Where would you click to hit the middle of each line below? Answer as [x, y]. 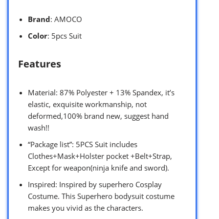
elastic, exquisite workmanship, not [87, 104]
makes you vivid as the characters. [86, 208]
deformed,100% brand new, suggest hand [98, 116]
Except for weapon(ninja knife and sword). [99, 168]
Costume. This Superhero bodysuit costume [101, 196]
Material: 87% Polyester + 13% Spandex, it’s [101, 93]
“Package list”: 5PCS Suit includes [83, 144]
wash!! [39, 128]
